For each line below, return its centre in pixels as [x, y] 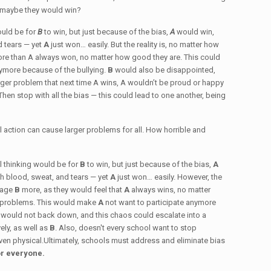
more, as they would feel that [73, 190]
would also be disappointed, [165, 70]
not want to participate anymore [161, 202]
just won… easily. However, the [170, 177]
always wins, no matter [171, 190]
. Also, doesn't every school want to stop [126, 228]
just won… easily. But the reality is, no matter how [135, 44]
